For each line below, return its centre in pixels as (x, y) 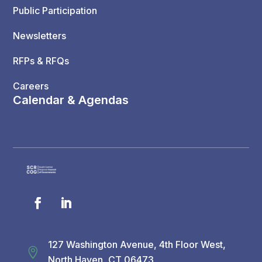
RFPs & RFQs (41, 61)
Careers (31, 86)
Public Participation (55, 11)
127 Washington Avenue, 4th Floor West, (137, 245)
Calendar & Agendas (71, 100)
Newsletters (40, 36)
